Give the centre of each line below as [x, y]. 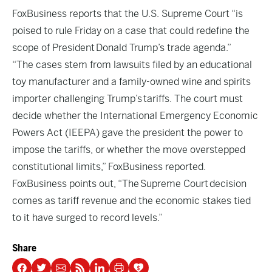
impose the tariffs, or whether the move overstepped [129, 150]
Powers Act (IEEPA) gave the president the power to [127, 133]
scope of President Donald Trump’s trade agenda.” [122, 48]
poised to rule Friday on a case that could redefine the [131, 31]
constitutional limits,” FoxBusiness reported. [109, 167]
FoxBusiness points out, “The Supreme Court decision [129, 184]
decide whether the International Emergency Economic [135, 116]
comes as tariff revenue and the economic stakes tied [131, 201]
